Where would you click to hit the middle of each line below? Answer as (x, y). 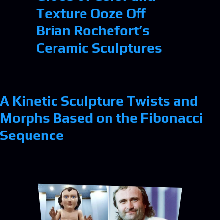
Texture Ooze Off (91, 13)
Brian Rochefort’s (93, 30)
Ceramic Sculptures (99, 47)
